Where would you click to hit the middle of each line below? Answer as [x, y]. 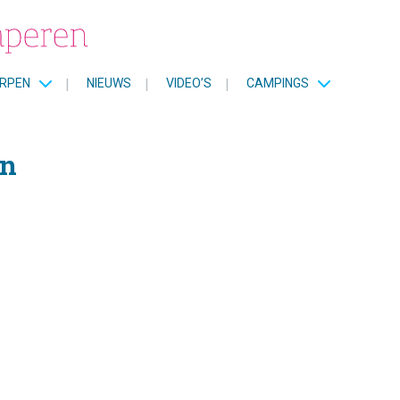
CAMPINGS [277, 83]
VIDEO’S [188, 83]
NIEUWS [108, 83]
